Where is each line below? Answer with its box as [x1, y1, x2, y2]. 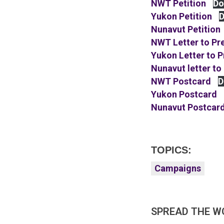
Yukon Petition [151, 11, 212, 22]
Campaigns [154, 163, 201, 174]
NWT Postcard [151, 76, 211, 87]
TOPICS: [151, 144, 191, 156]
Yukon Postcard [151, 89, 217, 100]
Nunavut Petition [151, 24, 220, 35]
